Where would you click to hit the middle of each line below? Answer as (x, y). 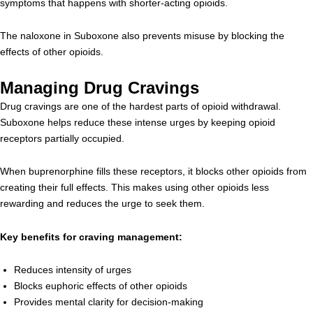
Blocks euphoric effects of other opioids (101, 286)
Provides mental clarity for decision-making (109, 302)
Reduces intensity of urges (73, 270)
